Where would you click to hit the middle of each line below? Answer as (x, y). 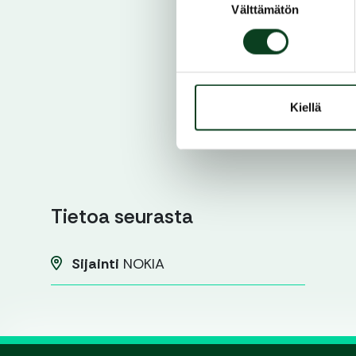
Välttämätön (265, 10)
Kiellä (306, 107)
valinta (193, 10)
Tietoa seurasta (122, 217)
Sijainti (95, 264)
